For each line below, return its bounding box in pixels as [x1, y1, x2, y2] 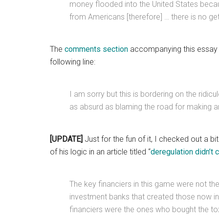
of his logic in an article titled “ [50, 147, 151, 156]
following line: [50, 57, 95, 66]
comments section [65, 44, 128, 54]
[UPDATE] [50, 134, 83, 144]
